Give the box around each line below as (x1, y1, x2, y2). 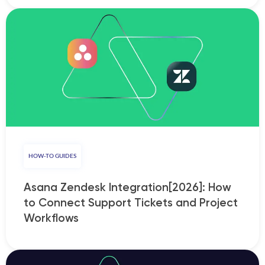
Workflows (24, 211, 79, 225)
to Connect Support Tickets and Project (24, 196, 238, 210)
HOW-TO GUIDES (28, 153, 76, 160)
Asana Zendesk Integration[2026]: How (24, 180, 231, 195)
